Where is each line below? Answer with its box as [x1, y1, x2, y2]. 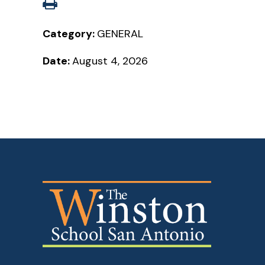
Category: [43, 26, 97, 41]
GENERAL [97, 26, 143, 41]
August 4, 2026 [72, 53, 148, 68]
